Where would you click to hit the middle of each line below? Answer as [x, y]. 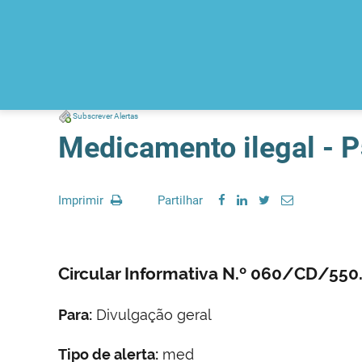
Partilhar [180, 200]
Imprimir [82, 200]
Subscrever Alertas [105, 116]
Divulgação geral [152, 314]
